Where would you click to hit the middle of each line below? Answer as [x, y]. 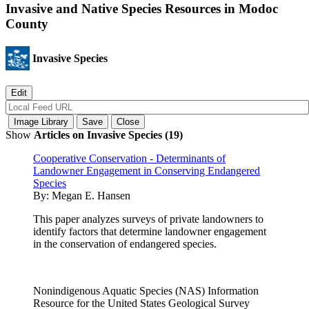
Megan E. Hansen [91, 195]
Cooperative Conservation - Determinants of [129, 158]
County [27, 24]
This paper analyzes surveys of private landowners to [148, 219]
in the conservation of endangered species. [125, 243]
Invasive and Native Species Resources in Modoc [142, 9]
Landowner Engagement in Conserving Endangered [147, 170]
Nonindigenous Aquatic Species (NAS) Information [146, 290]
